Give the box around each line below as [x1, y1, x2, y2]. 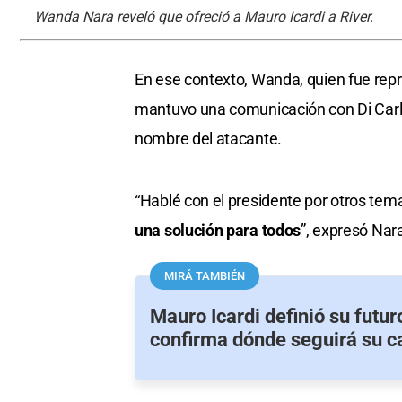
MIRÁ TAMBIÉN [164, 269, 245, 284]
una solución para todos [135, 221, 301, 240]
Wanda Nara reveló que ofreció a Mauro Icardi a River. [34, 8, 373, 26]
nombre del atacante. [135, 129, 282, 149]
